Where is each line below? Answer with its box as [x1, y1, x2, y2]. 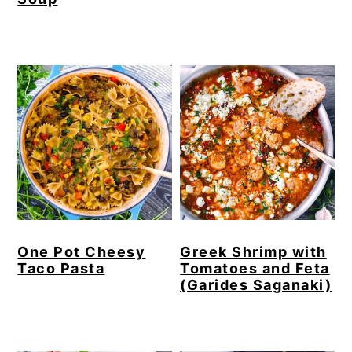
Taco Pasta [17, 259, 105, 277]
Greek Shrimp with [180, 243, 327, 260]
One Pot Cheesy [17, 243, 146, 260]
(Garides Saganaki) [180, 276, 332, 293]
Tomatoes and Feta [180, 259, 330, 277]
